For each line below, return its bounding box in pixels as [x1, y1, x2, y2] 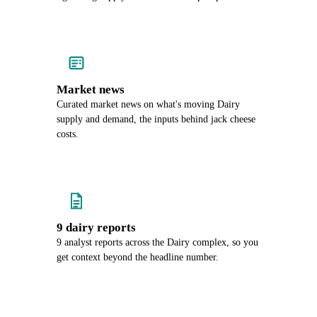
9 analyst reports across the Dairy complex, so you [57, 237, 258, 248]
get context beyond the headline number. [57, 252, 219, 263]
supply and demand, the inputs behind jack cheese [57, 114, 255, 125]
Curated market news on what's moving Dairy [57, 99, 240, 110]
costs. [57, 129, 79, 139]
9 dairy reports [57, 221, 136, 234]
